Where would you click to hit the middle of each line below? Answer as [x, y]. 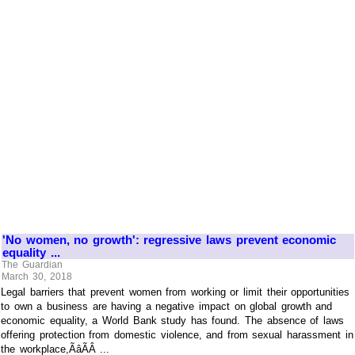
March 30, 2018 [37, 277]
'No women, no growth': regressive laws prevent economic [170, 239]
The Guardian [32, 265]
